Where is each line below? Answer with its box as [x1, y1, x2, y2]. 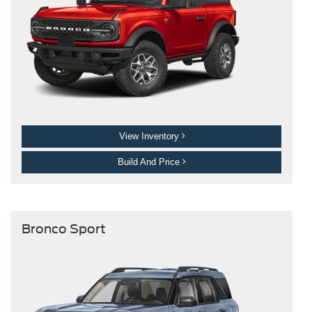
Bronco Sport [21, 221, 106, 237]
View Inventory [118, 130, 182, 141]
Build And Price [118, 156, 182, 167]
